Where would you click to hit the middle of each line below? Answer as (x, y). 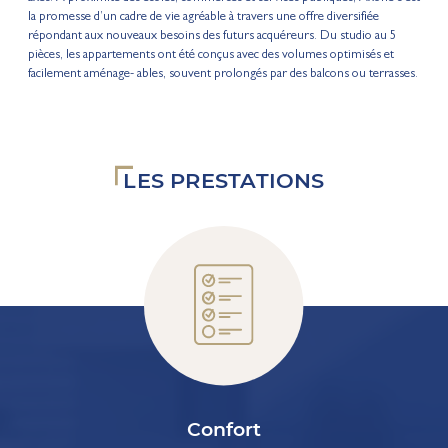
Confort (224, 430)
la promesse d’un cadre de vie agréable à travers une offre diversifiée (203, 18)
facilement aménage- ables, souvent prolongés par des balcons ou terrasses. (222, 75)
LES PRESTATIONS (224, 181)
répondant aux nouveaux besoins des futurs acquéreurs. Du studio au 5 (212, 37)
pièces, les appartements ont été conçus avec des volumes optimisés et (210, 56)
